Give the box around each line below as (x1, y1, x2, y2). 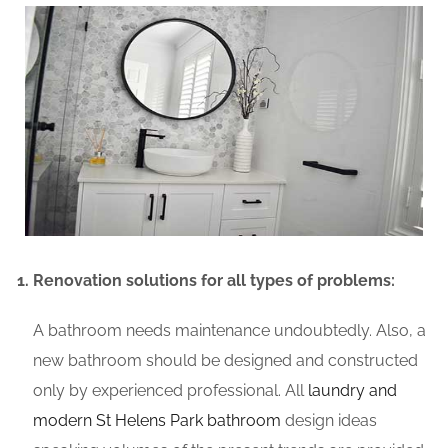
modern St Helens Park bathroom (33, 411, 281, 431)
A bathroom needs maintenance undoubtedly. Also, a (33, 321, 426, 341)
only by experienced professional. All (33, 381, 308, 401)
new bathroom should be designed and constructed (33, 351, 418, 371)
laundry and (308, 381, 397, 401)
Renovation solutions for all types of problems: (33, 271, 395, 291)
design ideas (281, 411, 377, 431)
